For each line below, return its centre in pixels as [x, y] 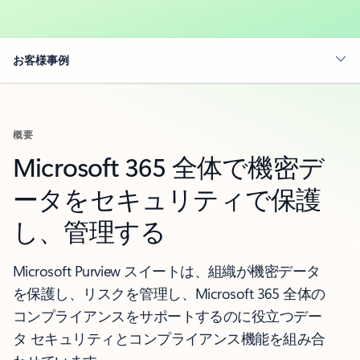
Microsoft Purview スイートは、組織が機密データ [167, 270]
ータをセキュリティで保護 [167, 198]
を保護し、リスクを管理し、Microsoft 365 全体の [169, 293]
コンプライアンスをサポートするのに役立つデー [168, 315]
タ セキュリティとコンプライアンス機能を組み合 [169, 338]
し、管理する [90, 230]
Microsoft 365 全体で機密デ [169, 166]
